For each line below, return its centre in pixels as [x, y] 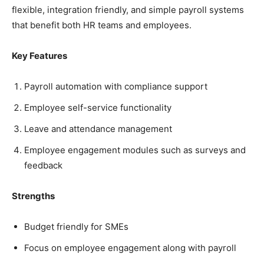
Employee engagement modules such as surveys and [135, 150]
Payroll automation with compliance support [116, 87]
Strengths [33, 196]
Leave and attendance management [98, 129]
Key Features [39, 56]
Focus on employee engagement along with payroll [130, 248]
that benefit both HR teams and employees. [102, 25]
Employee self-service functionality [98, 108]
